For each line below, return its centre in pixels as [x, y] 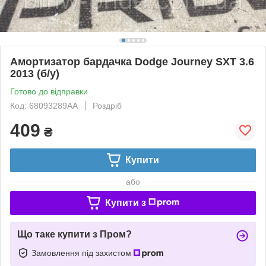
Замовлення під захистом [83, 253]
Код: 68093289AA [44, 105]
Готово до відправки [49, 91]
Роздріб [107, 105]
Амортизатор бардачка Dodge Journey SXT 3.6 [132, 61]
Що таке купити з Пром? [75, 234]
